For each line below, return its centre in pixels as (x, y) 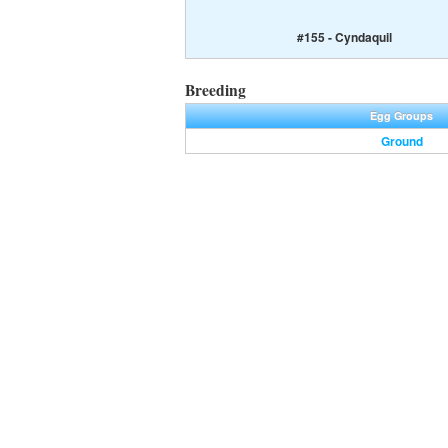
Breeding (215, 90)
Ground (401, 141)
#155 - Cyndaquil (345, 37)
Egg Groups (402, 116)
